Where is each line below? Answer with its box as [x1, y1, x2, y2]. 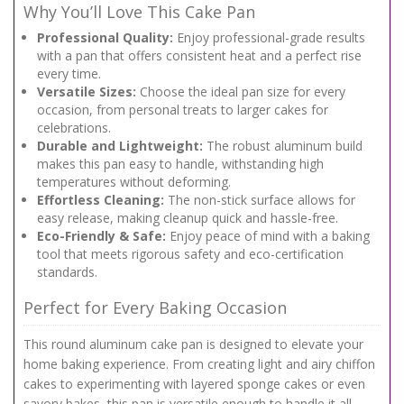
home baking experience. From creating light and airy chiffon [23, 355, 375, 372]
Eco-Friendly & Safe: [37, 227, 166, 244]
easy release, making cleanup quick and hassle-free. [37, 209, 338, 226]
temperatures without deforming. [37, 173, 231, 190]
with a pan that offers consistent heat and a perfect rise [37, 47, 362, 64]
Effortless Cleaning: [37, 191, 164, 208]
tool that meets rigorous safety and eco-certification [37, 245, 344, 262]
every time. [37, 65, 101, 82]
